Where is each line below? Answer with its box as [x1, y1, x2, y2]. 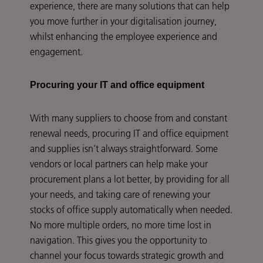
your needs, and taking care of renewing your [30, 188, 210, 201]
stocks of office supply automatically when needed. [30, 204, 232, 216]
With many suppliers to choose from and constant [30, 112, 227, 124]
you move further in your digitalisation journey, [30, 15, 217, 28]
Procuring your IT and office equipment [30, 80, 207, 90]
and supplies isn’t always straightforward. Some [30, 143, 218, 155]
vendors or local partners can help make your [30, 158, 208, 170]
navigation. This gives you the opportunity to [30, 234, 207, 247]
